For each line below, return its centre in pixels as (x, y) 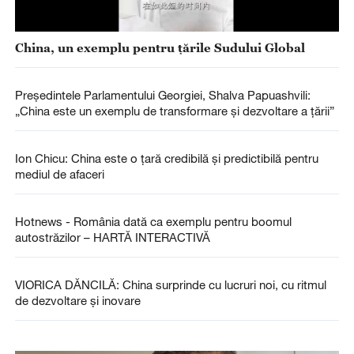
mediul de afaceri (59, 174)
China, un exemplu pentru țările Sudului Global (160, 47)
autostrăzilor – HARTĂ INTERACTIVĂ (112, 237)
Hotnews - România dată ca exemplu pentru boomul (153, 222)
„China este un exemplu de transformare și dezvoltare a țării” (174, 110)
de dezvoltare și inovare (77, 301)
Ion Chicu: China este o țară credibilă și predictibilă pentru (166, 158)
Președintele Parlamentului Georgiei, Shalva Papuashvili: (162, 94)
